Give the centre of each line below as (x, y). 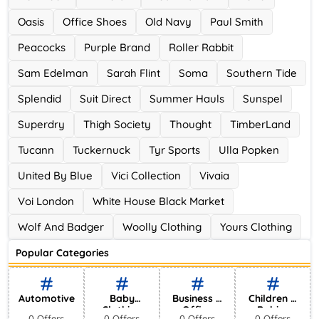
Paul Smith (237, 22)
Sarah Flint (134, 73)
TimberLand (260, 124)
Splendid (40, 99)
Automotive (46, 298)
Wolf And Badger (61, 227)
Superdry (41, 124)
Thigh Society (117, 124)
